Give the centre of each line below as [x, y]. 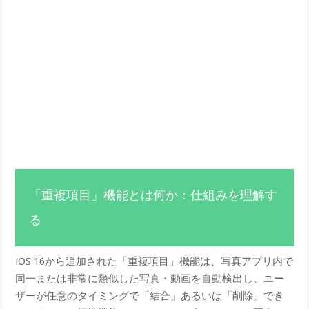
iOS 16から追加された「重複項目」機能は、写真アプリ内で [154, 261]
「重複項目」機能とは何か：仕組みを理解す [153, 195]
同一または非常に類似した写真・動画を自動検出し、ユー [150, 278]
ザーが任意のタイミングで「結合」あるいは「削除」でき [150, 296]
